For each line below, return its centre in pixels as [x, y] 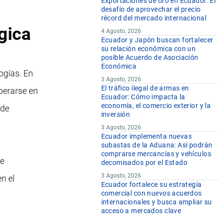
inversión [116, 115]
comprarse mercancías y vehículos [156, 154]
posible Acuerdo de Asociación [150, 58]
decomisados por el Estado [144, 163]
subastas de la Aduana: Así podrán [157, 145]
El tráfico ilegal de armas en [145, 88]
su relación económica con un [148, 49]
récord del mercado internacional [154, 18]
